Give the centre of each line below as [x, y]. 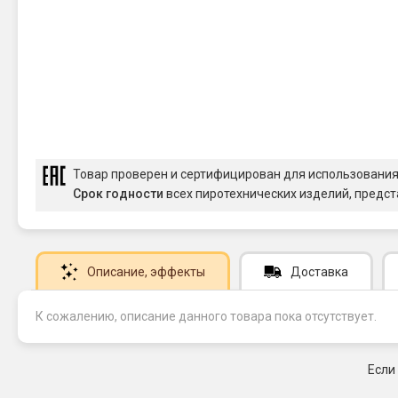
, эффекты [175, 272]
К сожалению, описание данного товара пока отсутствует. [206, 317]
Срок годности [118, 194]
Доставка [319, 272]
